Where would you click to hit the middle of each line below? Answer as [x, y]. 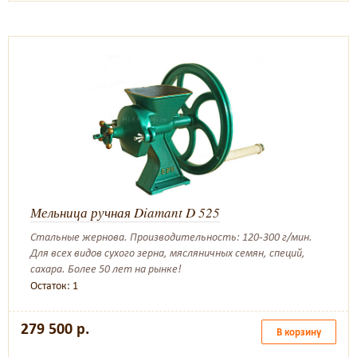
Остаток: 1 [54, 286]
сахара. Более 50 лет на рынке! [106, 269]
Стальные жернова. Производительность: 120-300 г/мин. [171, 237]
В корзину [299, 332]
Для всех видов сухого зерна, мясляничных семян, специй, [168, 253]
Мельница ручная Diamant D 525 [125, 212]
